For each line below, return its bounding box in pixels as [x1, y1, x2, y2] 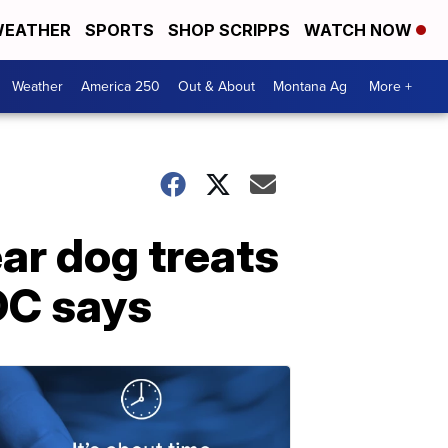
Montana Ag [273, 76, 347, 97]
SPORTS [85, 20, 154, 40]
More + [369, 76, 412, 97]
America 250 [81, 76, 160, 97]
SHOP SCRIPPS [168, 20, 290, 40]
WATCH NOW [304, 20, 416, 40]
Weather [12, 76, 63, 97]
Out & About [178, 76, 255, 97]
